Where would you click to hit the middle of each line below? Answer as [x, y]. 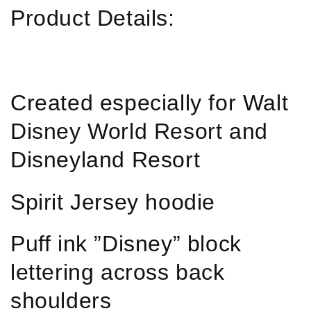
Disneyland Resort [106, 159]
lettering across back [118, 272]
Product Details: [93, 18]
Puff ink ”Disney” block [126, 244]
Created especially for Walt [150, 102]
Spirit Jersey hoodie [113, 202]
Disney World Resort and [139, 131]
